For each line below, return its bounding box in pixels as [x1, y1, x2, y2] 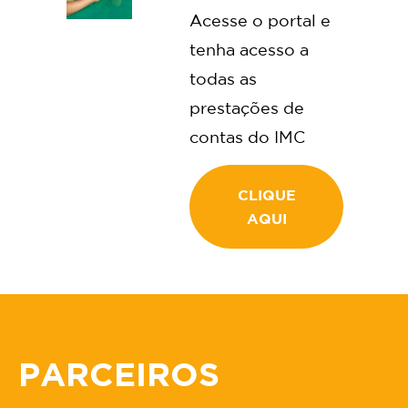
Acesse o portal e [189, 11, 331, 30]
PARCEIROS [18, 354, 219, 393]
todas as [189, 69, 257, 88]
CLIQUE [237, 186, 296, 203]
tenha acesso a [189, 40, 309, 59]
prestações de [189, 98, 304, 117]
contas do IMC [189, 127, 305, 147]
